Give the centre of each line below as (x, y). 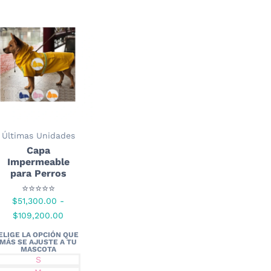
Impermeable (38, 162)
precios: (79, 243)
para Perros (38, 173)
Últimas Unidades (38, 135)
